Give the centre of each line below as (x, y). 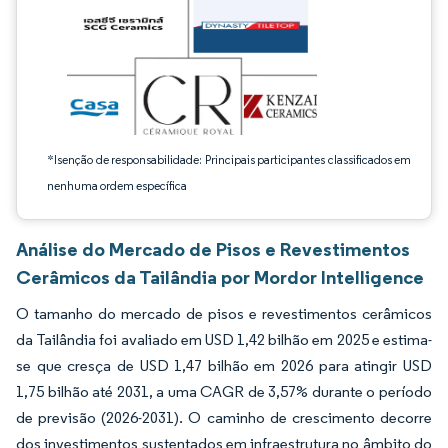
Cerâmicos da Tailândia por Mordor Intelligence (220, 277)
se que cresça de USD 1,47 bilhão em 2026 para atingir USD (224, 365)
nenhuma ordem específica (117, 185)
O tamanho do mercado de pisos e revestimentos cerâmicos (224, 313)
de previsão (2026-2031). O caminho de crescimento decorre (224, 417)
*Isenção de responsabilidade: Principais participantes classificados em (229, 159)
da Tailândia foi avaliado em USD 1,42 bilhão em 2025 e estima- (224, 339)
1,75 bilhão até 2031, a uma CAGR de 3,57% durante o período (224, 391)
